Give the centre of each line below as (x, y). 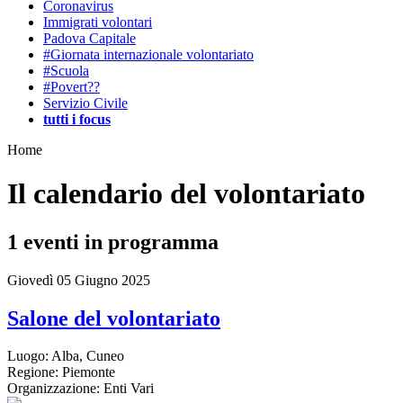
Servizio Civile (85, 103)
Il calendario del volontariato (186, 194)
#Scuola (66, 70)
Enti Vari (127, 389)
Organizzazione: (54, 389)
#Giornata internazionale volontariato (148, 54)
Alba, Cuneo (86, 356)
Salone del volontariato (114, 318)
